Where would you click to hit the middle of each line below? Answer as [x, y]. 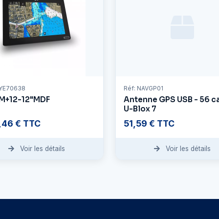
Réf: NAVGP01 [143, 88]
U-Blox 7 [140, 109]
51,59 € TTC [149, 124]
